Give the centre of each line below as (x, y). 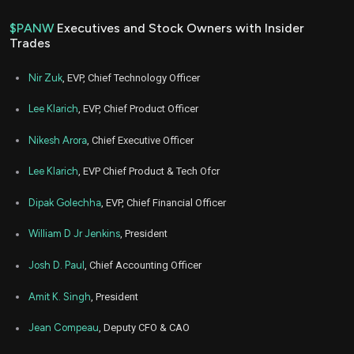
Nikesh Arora (58, 140)
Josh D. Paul (56, 265)
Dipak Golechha (65, 202)
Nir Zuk (45, 77)
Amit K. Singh (60, 296)
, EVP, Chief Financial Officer (164, 202)
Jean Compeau (64, 328)
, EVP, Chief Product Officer (138, 109)
